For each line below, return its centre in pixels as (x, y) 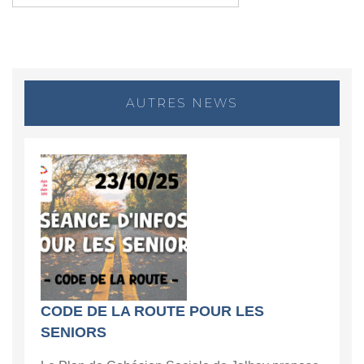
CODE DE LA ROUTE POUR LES (152, 311)
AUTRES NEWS (182, 102)
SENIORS (74, 332)
